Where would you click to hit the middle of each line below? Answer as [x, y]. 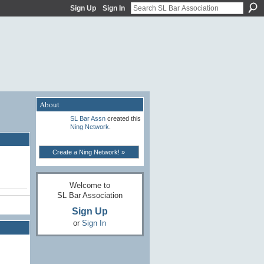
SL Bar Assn [88, 119]
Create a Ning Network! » [89, 152]
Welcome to [90, 185]
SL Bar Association [90, 195]
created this [123, 119]
